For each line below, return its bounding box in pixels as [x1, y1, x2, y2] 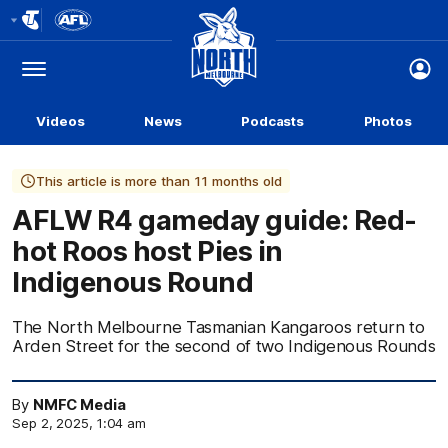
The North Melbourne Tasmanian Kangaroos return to [12, 317, 425, 337]
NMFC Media [32, 396, 126, 414]
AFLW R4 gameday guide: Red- [12, 203, 417, 237]
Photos [363, 113, 412, 129]
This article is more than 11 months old [36, 173, 282, 189]
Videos [36, 113, 85, 129]
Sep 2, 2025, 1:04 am [12, 415, 146, 431]
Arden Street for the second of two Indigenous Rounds [12, 336, 436, 356]
